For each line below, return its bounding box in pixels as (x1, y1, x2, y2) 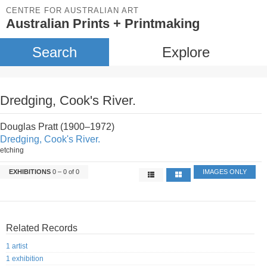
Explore (162, 44, 210, 60)
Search (32, 44, 77, 60)
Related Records (6, 223, 77, 233)
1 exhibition (6, 254, 44, 263)
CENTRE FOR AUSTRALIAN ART (6, 6, 139, 15)
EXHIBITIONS (9, 168, 51, 175)
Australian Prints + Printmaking (6, 16, 200, 31)
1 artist (6, 242, 27, 251)
